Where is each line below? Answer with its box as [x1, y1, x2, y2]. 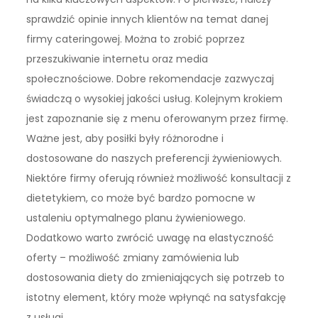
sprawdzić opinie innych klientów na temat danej [26, 11, 269, 26]
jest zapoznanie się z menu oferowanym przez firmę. [26, 111, 289, 126]
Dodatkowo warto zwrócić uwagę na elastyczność [26, 230, 275, 245]
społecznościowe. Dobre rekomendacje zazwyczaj [26, 71, 275, 86]
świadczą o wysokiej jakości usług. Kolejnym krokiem [26, 91, 283, 106]
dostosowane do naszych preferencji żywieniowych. [26, 150, 283, 165]
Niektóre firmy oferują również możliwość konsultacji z [26, 170, 292, 185]
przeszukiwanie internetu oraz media [26, 51, 209, 66]
